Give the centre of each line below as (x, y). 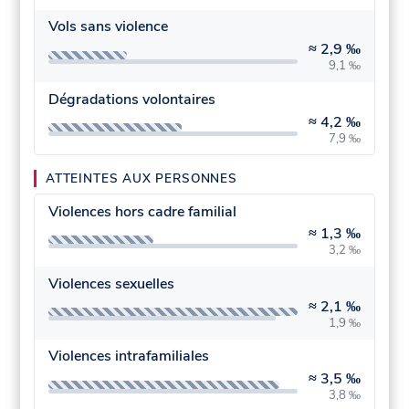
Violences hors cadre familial (142, 211)
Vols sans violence (108, 27)
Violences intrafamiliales (128, 357)
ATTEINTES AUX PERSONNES (142, 179)
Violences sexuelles (111, 283)
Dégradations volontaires (131, 99)
